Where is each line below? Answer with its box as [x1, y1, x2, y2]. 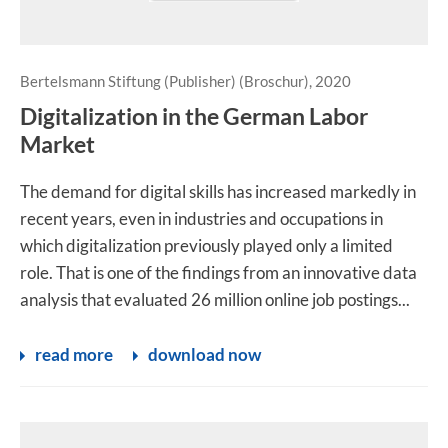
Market [20, 130, 95, 158]
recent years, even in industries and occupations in [20, 208, 383, 229]
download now [148, 344, 261, 365]
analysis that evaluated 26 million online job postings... [20, 289, 410, 310]
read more [35, 344, 113, 365]
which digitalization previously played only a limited [20, 235, 393, 256]
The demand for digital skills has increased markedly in [20, 181, 416, 202]
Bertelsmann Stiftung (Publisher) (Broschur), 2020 [20, 72, 351, 90]
